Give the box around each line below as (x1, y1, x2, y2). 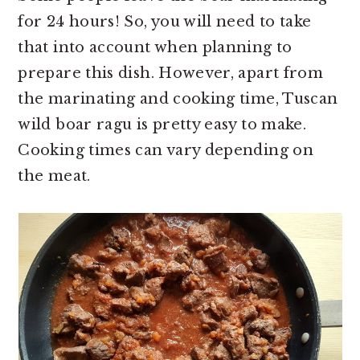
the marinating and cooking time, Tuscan (18, 90, 338, 108)
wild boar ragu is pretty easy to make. (18, 116, 307, 134)
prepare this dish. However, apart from (18, 64, 324, 83)
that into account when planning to (18, 39, 292, 57)
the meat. (18, 167, 91, 186)
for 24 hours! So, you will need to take (18, 13, 312, 31)
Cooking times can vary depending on (18, 141, 313, 160)
